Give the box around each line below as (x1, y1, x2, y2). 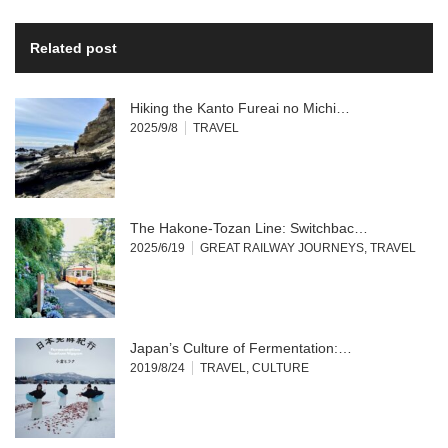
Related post (30, 39, 117, 56)
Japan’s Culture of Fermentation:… (130, 339, 352, 356)
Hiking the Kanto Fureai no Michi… (130, 99, 350, 116)
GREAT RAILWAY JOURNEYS (200, 240, 364, 255)
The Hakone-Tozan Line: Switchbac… (130, 219, 368, 236)
